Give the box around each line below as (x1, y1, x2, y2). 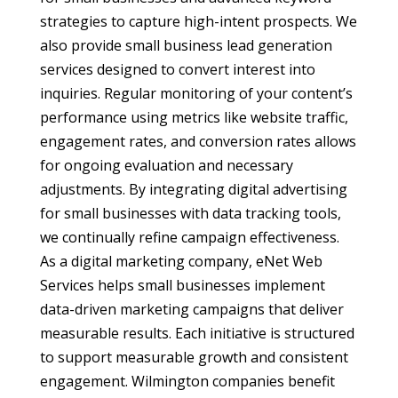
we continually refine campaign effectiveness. (39, 227, 339, 248)
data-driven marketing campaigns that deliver (39, 299, 344, 320)
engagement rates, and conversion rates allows (39, 131, 356, 152)
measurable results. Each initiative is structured (39, 323, 354, 344)
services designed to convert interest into (39, 60, 315, 80)
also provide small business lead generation (39, 36, 332, 56)
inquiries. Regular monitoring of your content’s (39, 84, 353, 104)
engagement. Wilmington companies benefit (39, 371, 335, 392)
